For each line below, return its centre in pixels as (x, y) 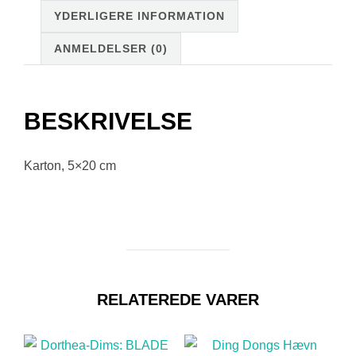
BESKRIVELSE (108, 122)
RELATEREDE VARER (178, 300)
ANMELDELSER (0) (111, 48)
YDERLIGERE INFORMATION (139, 15)
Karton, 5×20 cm (70, 166)
